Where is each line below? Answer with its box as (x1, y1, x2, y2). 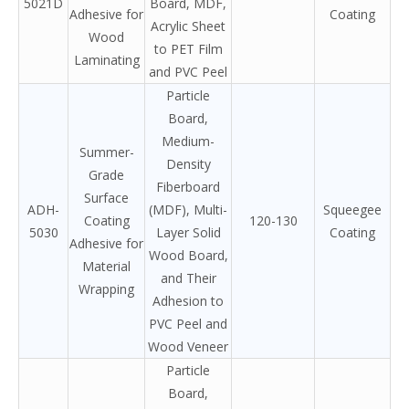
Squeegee (323, 200, 382, 218)
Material (82, 257, 131, 275)
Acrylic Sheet (151, 16, 225, 35)
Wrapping (79, 279, 134, 298)
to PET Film (153, 39, 223, 58)
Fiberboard (156, 177, 220, 195)
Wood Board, (148, 246, 228, 264)
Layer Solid (155, 223, 221, 241)
